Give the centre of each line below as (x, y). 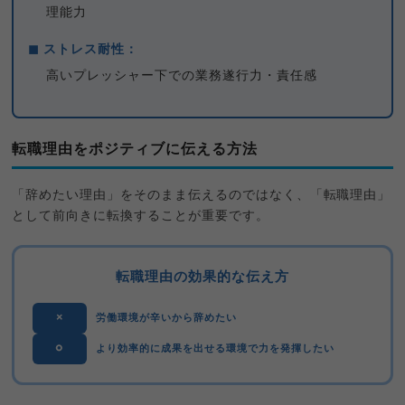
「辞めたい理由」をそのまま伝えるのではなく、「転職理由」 (202, 195)
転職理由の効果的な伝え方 (202, 277)
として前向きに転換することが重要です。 (141, 216)
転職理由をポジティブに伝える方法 (135, 149)
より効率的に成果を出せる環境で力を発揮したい (215, 348)
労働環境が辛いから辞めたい (166, 317)
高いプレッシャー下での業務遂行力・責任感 (182, 75)
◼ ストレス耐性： (84, 49)
